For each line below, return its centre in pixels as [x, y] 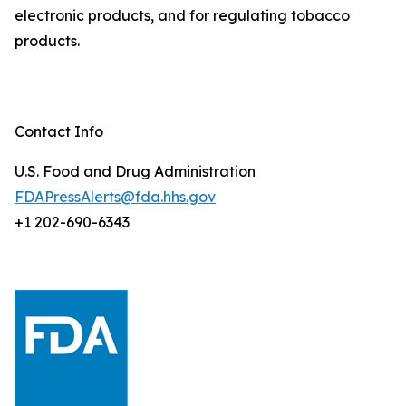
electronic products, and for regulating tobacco [182, 15]
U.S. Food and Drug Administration [135, 171]
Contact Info [59, 131]
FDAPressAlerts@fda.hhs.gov [115, 197]
